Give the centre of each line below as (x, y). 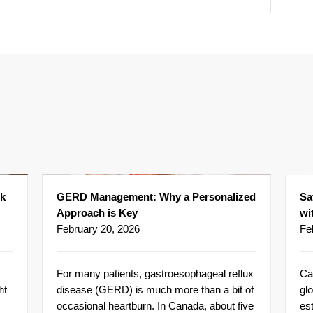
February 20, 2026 (98, 229)
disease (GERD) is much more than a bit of (155, 290)
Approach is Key (97, 213)
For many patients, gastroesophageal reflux (155, 274)
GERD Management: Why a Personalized (156, 197)
